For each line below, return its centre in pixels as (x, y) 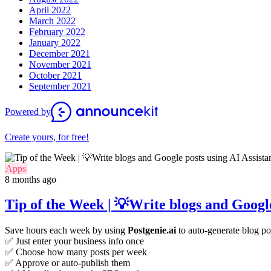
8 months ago (31, 179)
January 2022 (55, 42)
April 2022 (50, 10)
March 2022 (52, 21)
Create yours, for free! (47, 137)
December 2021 (60, 53)
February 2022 (57, 31)
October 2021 (55, 75)
